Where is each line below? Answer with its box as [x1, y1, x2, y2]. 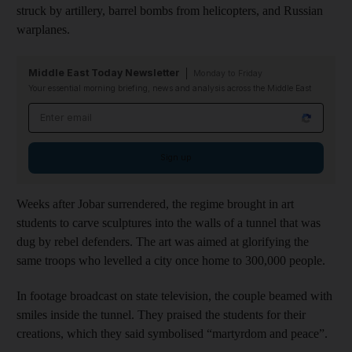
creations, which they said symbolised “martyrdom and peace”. [16, 327, 328, 340]
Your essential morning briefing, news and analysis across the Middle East [28, 83, 311, 93]
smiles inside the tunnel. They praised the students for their [16, 308, 306, 321]
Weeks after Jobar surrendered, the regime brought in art [16, 197, 294, 211]
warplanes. [16, 23, 70, 36]
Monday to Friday [193, 68, 262, 79]
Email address [28, 104, 109, 118]
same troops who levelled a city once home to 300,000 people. [16, 254, 325, 267]
